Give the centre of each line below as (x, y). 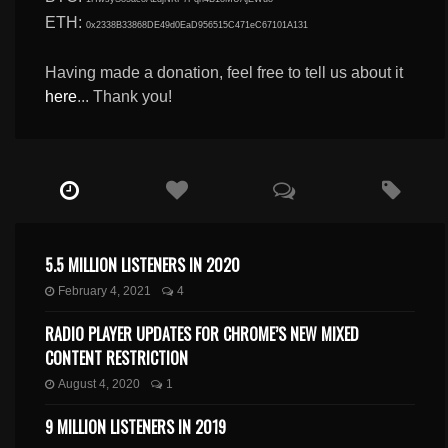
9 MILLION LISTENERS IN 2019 (136, 426)
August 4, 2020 (99, 383)
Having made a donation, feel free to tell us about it (224, 72)
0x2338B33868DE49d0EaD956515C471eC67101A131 (197, 24)
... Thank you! (125, 96)
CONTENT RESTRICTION (117, 357)
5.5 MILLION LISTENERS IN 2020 (143, 264)
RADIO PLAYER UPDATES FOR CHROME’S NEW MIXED (202, 333)
